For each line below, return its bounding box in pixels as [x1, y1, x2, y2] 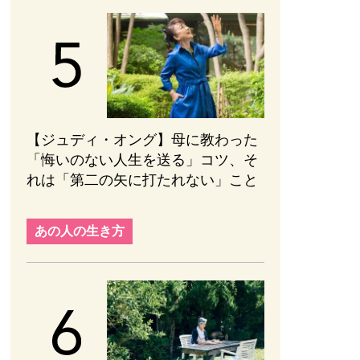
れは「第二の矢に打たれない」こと [27, 171, 258, 188]
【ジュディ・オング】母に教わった [27, 131, 258, 148]
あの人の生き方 [35, 223, 125, 238]
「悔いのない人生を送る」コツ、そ [27, 151, 258, 168]
